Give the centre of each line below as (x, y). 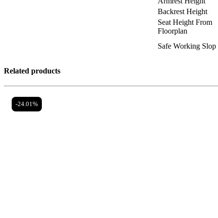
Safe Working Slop (187, 46)
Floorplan (173, 31)
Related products (32, 71)
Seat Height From (185, 22)
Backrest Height (182, 12)
